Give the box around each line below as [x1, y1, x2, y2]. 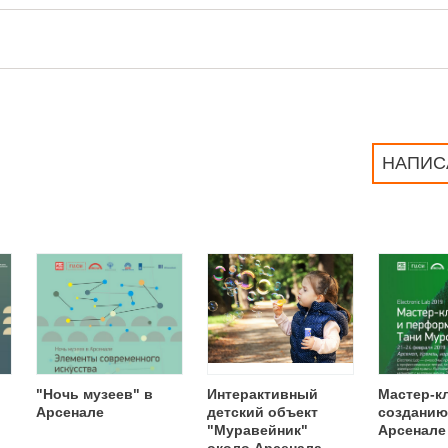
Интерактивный [207, 386, 318, 402]
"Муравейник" [207, 422, 308, 438]
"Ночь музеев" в [36, 386, 153, 402]
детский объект [207, 404, 318, 420]
